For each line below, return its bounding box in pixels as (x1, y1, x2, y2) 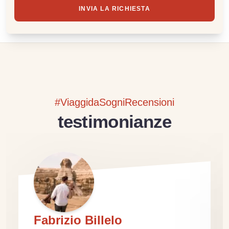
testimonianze (57, 111, 172, 131)
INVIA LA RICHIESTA (79, 5, 150, 12)
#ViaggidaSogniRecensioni (55, 97, 174, 108)
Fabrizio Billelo (34, 213, 122, 227)
